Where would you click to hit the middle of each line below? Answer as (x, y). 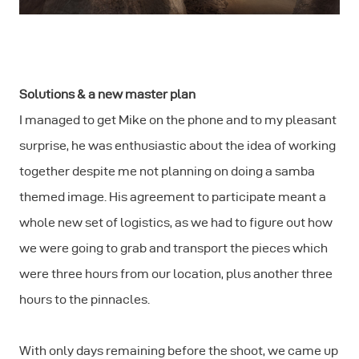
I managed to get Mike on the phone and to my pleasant (178, 119)
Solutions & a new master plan (107, 94)
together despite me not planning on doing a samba (167, 171)
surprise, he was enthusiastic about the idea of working (177, 145)
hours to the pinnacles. (85, 299)
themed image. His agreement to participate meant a (173, 196)
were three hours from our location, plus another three (176, 273)
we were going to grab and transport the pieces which (173, 248)
